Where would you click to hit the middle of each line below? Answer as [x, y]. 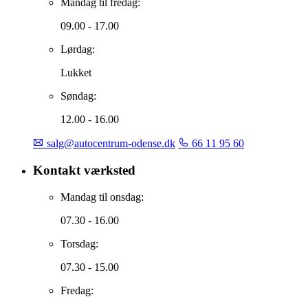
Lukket [76, 73]
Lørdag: [78, 49]
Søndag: [78, 96]
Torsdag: [79, 243]
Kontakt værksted [84, 170]
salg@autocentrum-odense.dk [110, 144]
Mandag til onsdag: [102, 197]
